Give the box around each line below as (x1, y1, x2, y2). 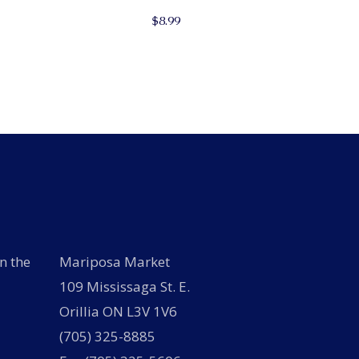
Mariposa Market (58, 252, 170, 272)
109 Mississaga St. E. (58, 277, 190, 296)
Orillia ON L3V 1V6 (58, 302, 177, 321)
